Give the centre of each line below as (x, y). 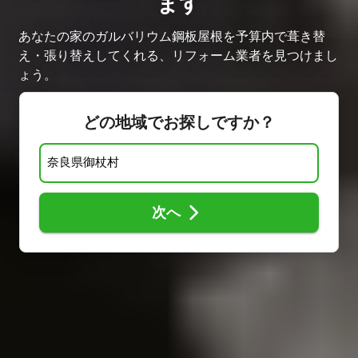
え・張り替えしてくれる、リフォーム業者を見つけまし (178, 55)
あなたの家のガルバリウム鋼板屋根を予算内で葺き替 (172, 36)
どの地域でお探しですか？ (179, 122)
